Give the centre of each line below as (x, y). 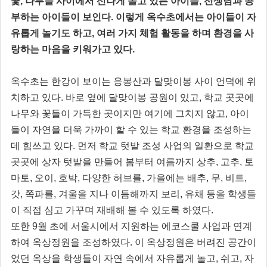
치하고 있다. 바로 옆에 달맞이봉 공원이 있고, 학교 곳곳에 (132, 98)
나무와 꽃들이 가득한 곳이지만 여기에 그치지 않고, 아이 (130, 114)
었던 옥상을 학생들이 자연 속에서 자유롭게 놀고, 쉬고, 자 (132, 259)
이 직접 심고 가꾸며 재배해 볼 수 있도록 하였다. (112, 210)
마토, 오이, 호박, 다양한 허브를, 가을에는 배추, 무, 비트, (129, 178)
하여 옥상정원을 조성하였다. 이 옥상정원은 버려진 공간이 (133, 243)
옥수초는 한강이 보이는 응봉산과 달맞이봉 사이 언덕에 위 (133, 82)
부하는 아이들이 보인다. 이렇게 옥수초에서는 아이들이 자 (133, 17)
